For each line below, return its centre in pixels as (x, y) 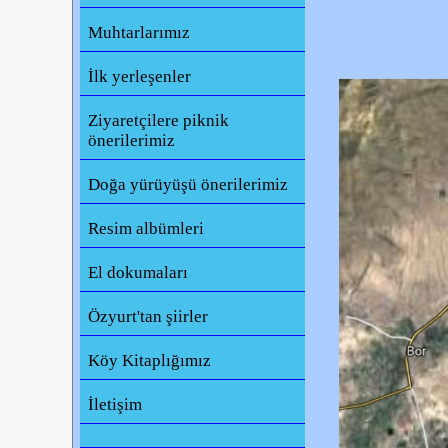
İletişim (115, 405)
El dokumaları (138, 273)
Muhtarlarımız (139, 33)
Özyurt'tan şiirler (148, 317)
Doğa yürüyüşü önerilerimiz (188, 185)
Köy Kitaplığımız (150, 361)
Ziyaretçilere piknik (159, 121)
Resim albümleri (146, 229)
